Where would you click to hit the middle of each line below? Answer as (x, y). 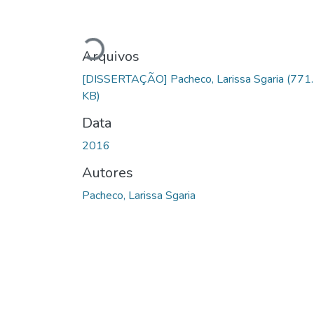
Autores (108, 172)
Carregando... (116, 46)
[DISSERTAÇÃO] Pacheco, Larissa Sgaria (184, 79)
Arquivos (111, 56)
